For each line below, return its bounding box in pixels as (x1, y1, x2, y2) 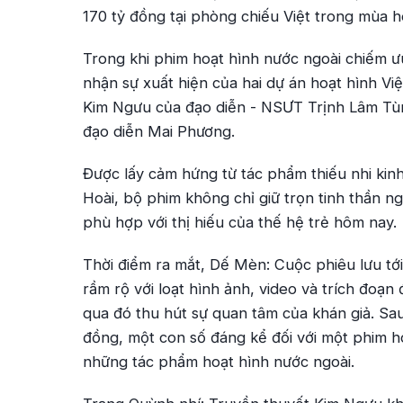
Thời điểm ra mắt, (83, 255, 210, 273)
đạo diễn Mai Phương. (83, 122, 235, 140)
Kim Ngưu (83, 98, 151, 116)
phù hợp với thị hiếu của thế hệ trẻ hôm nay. (83, 213, 397, 231)
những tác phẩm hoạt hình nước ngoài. (83, 353, 354, 371)
